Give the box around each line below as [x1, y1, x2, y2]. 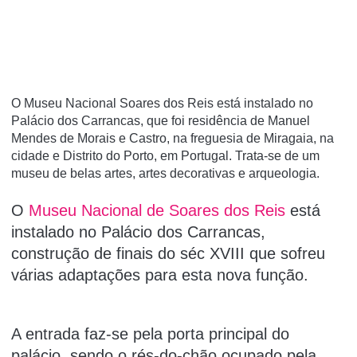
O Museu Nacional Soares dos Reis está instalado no [11, 96, 313, 111]
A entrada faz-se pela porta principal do [11, 324, 289, 343]
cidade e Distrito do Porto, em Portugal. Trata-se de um [11, 149, 320, 163]
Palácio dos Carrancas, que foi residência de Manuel [11, 114, 310, 128]
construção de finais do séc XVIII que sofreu [11, 245, 325, 263]
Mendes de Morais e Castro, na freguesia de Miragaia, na [11, 131, 334, 146]
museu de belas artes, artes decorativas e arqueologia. [11, 167, 320, 181]
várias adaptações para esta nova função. [11, 266, 313, 284]
